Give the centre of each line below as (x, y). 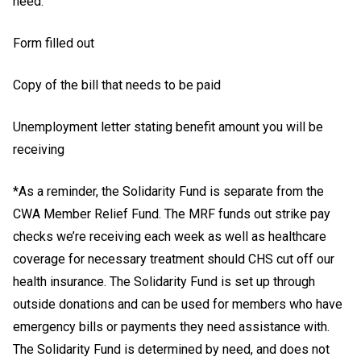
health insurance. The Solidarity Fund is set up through (164, 282)
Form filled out (54, 43)
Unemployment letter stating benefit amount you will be (168, 127)
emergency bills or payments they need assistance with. (171, 327)
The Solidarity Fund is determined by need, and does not (171, 349)
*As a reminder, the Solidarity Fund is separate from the (168, 191)
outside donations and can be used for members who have (178, 304)
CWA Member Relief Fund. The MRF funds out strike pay (172, 214)
